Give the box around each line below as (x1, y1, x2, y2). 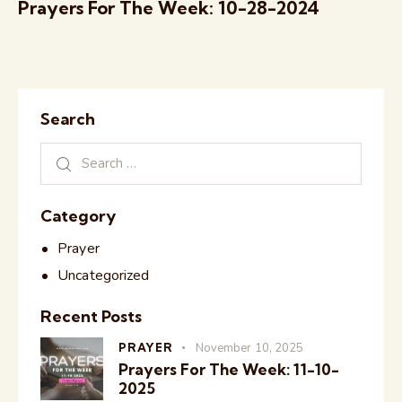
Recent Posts (40, 305, 142, 327)
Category (40, 205, 116, 226)
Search (40, 109, 95, 130)
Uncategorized (57, 265, 150, 285)
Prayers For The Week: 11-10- (118, 360, 339, 380)
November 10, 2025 (195, 340, 304, 357)
